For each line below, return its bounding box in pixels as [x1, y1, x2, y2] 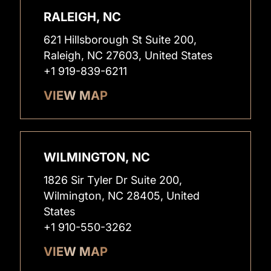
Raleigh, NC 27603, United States [44, 48, 213, 62]
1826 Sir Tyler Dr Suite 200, [44, 173, 183, 186]
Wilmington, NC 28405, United [44, 189, 200, 202]
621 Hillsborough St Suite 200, [44, 33, 197, 46]
